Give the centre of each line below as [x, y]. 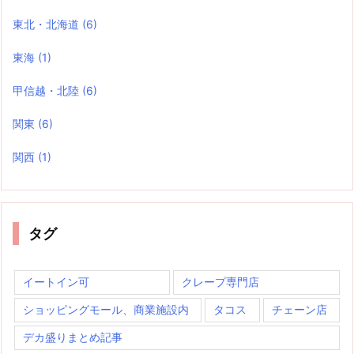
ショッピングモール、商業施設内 [106, 310]
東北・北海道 [47, 24]
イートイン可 [56, 282]
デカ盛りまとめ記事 [73, 337]
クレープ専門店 [220, 282]
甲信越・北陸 [47, 91]
